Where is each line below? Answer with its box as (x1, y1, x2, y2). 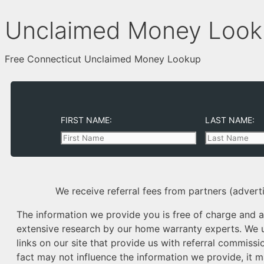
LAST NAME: (205, 115, 255, 125)
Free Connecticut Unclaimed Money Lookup (5, 53, 201, 65)
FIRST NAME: (61, 115, 112, 125)
